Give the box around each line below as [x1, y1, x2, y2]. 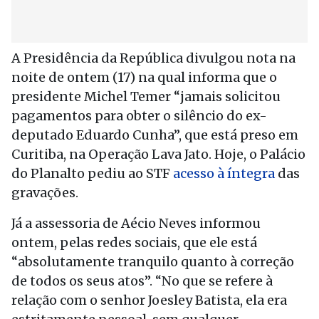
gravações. [11, 184, 78, 201]
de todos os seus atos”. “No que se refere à [11, 273, 273, 289]
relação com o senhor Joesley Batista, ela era [11, 292, 287, 308]
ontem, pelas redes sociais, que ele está [11, 234, 257, 251]
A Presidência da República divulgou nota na [11, 50, 296, 66]
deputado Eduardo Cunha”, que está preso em [11, 127, 298, 143]
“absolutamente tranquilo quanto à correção [11, 253, 294, 270]
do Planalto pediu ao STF [11, 165, 173, 182]
